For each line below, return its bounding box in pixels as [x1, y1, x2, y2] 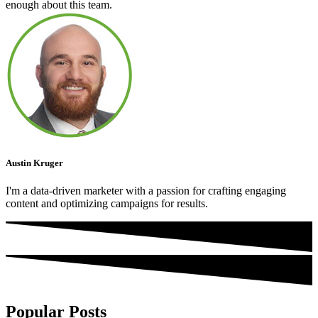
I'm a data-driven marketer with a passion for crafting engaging [6, 184, 286, 197]
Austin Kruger [6, 157, 63, 168]
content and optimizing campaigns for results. [6, 197, 208, 209]
